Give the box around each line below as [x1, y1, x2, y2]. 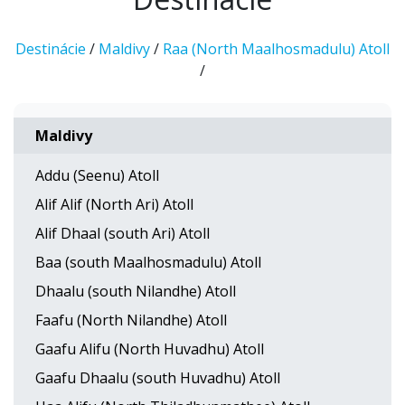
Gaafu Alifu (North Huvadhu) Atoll [35, 339, 264, 359]
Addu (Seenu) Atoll [35, 165, 159, 185]
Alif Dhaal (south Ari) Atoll [35, 223, 210, 243]
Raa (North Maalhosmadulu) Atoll [163, 39, 390, 59]
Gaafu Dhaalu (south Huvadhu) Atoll [35, 368, 280, 388]
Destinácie [15, 39, 86, 59]
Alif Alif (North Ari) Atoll [35, 194, 193, 214]
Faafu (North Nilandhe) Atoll [35, 310, 227, 330]
